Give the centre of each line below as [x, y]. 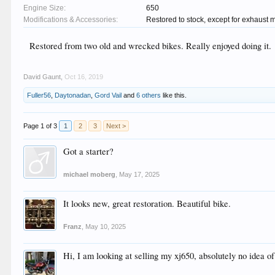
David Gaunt [42, 77]
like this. [174, 95]
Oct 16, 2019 [84, 77]
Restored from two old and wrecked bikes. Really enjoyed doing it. [151, 46]
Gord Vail [108, 95]
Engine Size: [45, 8]
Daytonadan [73, 95]
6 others [149, 95]
